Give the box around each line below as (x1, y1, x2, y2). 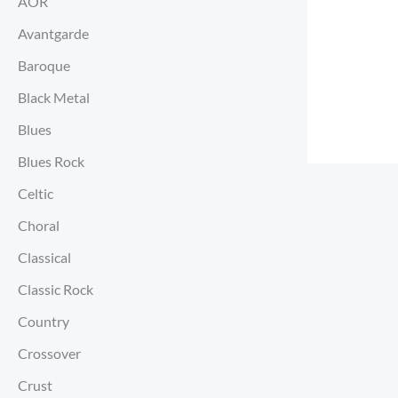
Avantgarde (18, 25, 89, 43)
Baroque (18, 57, 70, 75)
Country (18, 313, 69, 330)
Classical (18, 249, 71, 267)
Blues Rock (18, 153, 84, 171)
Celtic (18, 185, 53, 203)
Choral (18, 217, 60, 235)
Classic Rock (18, 281, 93, 298)
